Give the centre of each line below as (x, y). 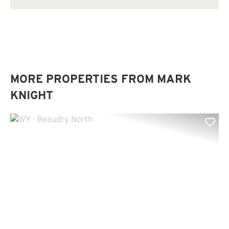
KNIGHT (32, 95)
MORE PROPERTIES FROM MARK (101, 78)
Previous (44, 200)
